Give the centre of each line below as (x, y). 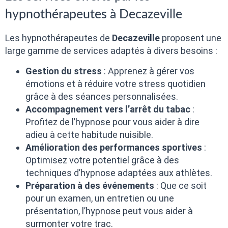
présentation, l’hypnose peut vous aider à (109, 211)
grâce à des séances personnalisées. (102, 96)
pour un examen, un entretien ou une (100, 198)
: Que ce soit (180, 185)
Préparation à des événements (90, 185)
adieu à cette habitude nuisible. (89, 134)
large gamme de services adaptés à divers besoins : (111, 51)
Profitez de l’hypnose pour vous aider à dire (112, 122)
